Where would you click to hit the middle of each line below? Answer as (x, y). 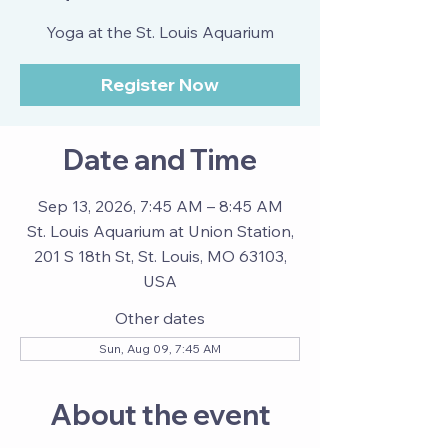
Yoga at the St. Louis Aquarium (160, 32)
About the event (160, 414)
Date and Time (160, 159)
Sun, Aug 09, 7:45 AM (160, 348)
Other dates (160, 318)
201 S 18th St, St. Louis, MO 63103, (160, 256)
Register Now (160, 84)
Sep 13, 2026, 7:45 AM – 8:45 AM (160, 206)
